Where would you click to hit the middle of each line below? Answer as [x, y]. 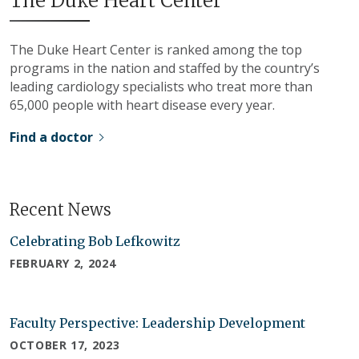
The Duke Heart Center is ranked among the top [156, 50]
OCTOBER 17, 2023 [65, 345]
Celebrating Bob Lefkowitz [95, 242]
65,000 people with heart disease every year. [142, 105]
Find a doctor [51, 137]
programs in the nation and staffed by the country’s [165, 69]
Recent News [61, 210]
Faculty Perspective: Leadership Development [157, 323]
